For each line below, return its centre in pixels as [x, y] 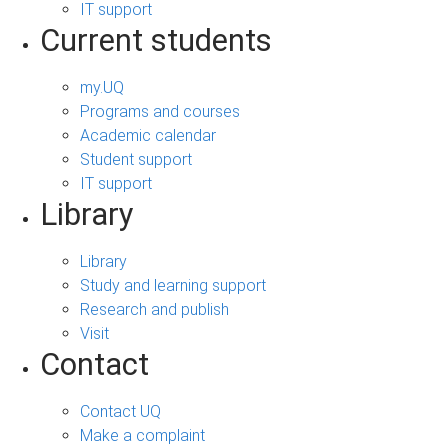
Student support [136, 160]
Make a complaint [142, 436]
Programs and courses [160, 112]
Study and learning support [173, 286]
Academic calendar [148, 136]
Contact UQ [120, 412]
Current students [156, 41]
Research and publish [154, 310]
